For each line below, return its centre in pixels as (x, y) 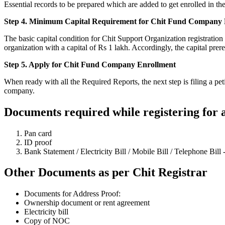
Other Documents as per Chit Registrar (106, 173)
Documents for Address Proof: (72, 194)
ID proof (38, 142)
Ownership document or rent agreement (87, 203)
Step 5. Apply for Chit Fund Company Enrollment (90, 64)
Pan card (38, 133)
